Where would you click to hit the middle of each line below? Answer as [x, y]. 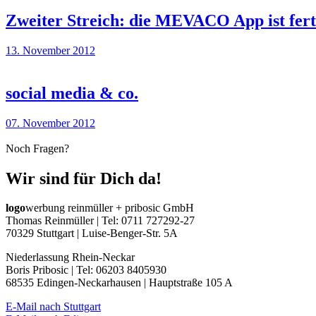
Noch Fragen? [37, 148]
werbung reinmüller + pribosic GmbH [110, 208]
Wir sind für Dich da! [84, 178]
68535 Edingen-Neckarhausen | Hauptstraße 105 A [119, 283]
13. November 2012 [50, 50]
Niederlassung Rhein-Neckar [70, 257]
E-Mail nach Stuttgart [53, 307]
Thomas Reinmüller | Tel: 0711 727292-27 [100, 221]
